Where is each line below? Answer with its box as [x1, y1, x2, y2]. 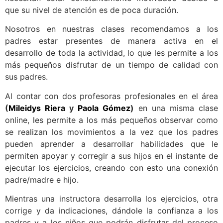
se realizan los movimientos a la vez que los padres [5, 126, 218, 137]
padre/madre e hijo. [5, 174, 79, 185]
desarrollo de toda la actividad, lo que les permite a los [5, 48, 218, 58]
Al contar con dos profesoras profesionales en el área [5, 91, 218, 101]
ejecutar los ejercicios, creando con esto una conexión [5, 162, 218, 173]
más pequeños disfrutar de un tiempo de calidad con [5, 60, 218, 70]
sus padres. [5, 72, 48, 82]
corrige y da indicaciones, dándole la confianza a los [5, 205, 218, 216]
